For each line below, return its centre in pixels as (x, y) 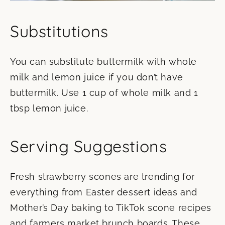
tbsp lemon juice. (49, 108)
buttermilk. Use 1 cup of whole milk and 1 (104, 93)
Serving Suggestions (89, 146)
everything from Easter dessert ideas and (104, 192)
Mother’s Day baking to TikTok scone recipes (111, 208)
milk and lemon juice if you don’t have (97, 77)
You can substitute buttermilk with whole (104, 62)
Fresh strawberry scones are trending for (103, 177)
